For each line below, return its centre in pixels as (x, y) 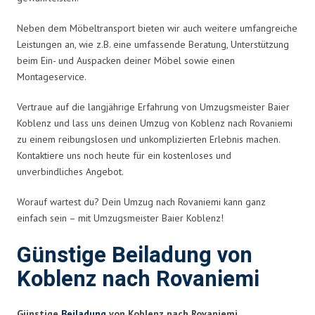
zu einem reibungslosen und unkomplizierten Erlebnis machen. (148, 139)
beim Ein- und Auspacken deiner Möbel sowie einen (126, 60)
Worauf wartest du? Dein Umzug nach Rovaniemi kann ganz (141, 201)
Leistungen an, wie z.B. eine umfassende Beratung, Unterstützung (153, 44)
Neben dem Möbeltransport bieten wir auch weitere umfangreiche (157, 28)
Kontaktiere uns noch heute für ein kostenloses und (124, 155)
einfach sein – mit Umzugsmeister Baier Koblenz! (120, 218)
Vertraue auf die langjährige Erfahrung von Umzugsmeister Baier (153, 107)
